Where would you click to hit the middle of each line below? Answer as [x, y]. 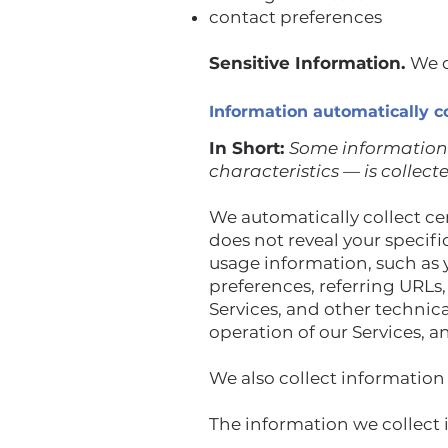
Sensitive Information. [309, 63]
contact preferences [297, 17]
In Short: [249, 148]
